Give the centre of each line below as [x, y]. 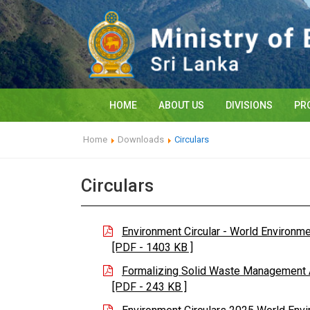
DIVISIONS [249, 106]
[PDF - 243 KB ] [149, 287]
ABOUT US [181, 106]
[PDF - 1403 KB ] [153, 248]
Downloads [141, 140]
